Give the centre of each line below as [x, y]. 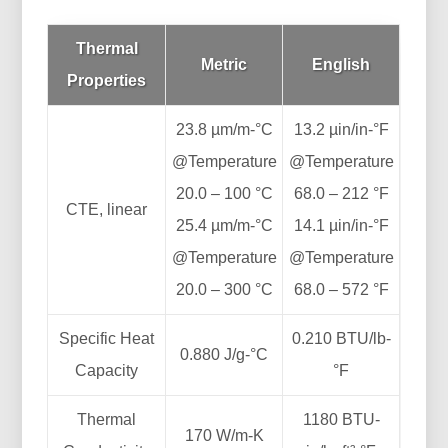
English [341, 64]
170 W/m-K [224, 435]
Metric [224, 64]
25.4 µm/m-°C [224, 225]
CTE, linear [107, 209]
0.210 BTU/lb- [341, 338]
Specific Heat [107, 338]
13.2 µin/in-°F [341, 129]
